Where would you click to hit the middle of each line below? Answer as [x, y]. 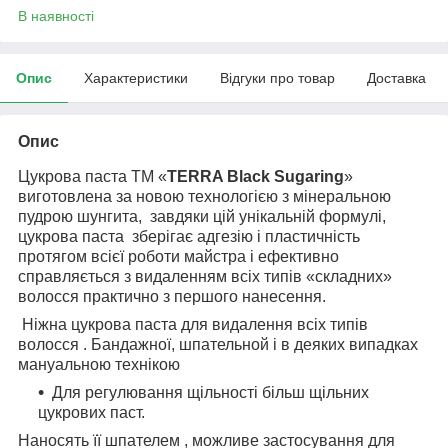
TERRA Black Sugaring [255, 176]
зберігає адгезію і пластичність [246, 236]
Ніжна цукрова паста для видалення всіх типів [193, 324]
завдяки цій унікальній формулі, [268, 216]
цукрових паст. [91, 412]
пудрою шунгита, [80, 216]
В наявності [56, 15]
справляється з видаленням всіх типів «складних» [205, 276]
